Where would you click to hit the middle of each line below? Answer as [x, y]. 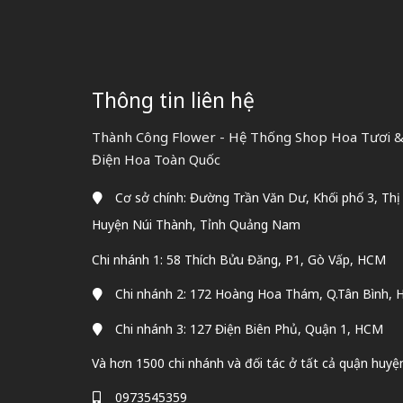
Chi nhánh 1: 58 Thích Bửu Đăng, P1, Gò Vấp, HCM [239, 259]
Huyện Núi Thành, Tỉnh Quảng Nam [196, 225]
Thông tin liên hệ [173, 99]
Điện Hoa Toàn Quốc [156, 160]
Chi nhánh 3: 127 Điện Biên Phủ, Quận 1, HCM [249, 328]
